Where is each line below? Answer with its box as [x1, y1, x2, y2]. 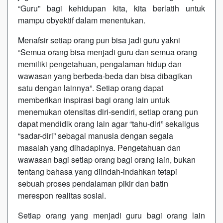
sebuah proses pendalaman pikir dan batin [18, 177, 168, 189]
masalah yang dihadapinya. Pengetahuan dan [18, 141, 181, 153]
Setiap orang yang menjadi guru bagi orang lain [18, 209, 205, 221]
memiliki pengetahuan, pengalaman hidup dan [18, 58, 182, 70]
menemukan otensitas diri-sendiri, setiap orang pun [18, 106, 198, 117]
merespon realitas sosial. [18, 189, 106, 201]
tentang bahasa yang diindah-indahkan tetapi [18, 165, 177, 177]
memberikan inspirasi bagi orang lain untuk [18, 94, 170, 106]
